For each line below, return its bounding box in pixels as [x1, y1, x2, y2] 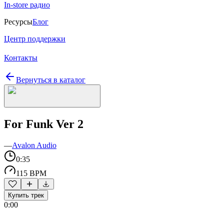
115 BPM [16, 168, 46, 177]
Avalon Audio [12, 140, 56, 149]
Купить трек [8, 191, 44, 199]
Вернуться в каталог [16, 75, 85, 84]
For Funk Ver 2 [4, 117, 83, 130]
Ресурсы [4, 17, 32, 26]
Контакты [4, 53, 37, 62]
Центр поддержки [4, 34, 65, 43]
